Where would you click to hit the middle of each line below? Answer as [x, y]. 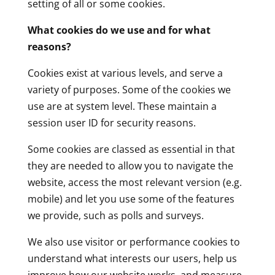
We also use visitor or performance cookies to [134, 242]
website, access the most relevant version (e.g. [134, 182]
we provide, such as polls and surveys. [115, 215]
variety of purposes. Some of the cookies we [129, 90]
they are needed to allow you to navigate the [130, 166]
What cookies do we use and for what [119, 30]
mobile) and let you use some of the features [131, 199]
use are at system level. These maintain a [122, 106]
